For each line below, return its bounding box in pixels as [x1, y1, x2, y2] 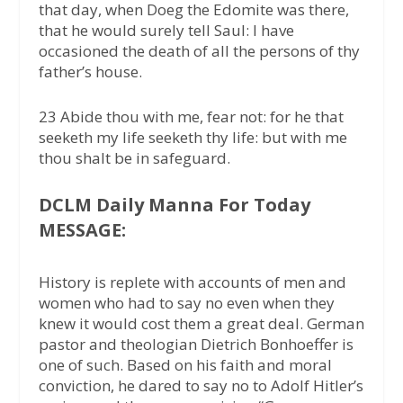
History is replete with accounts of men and [38, 272, 346, 293]
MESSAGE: [38, 218, 126, 243]
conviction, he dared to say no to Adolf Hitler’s [38, 375, 363, 397]
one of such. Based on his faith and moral [38, 354, 332, 376]
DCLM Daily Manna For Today [38, 193, 310, 218]
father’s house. [38, 60, 142, 82]
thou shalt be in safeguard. [38, 148, 230, 168]
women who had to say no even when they [38, 292, 335, 314]
